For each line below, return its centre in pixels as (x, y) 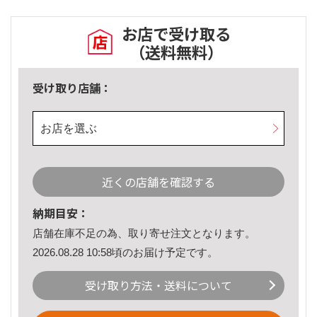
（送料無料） (176, 52)
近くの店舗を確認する (158, 182)
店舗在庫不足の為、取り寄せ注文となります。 (144, 234)
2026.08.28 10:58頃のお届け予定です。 (125, 252)
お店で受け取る (176, 34)
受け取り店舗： (72, 88)
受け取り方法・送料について (158, 286)
